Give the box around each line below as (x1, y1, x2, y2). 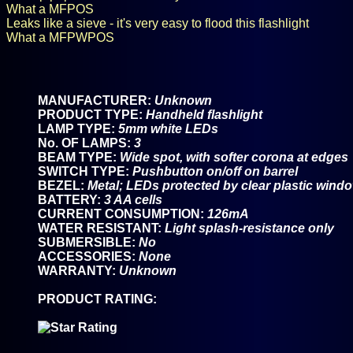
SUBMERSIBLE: (38, 236, 139, 249)
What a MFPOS (6, 2, 94, 16)
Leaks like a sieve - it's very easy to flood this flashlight (6, 17, 309, 30)
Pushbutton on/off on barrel (132, 165, 298, 178)
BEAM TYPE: (38, 150, 120, 164)
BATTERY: (38, 193, 104, 206)
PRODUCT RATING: (38, 292, 157, 306)
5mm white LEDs (118, 122, 218, 136)
